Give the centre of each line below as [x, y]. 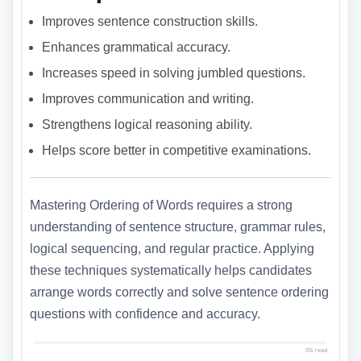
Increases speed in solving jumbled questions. [174, 73]
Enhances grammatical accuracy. [136, 48]
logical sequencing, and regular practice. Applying [172, 249]
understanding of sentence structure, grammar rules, [178, 227]
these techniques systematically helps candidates [171, 271]
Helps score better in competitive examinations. [176, 151]
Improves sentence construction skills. [150, 22]
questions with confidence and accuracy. [145, 314]
